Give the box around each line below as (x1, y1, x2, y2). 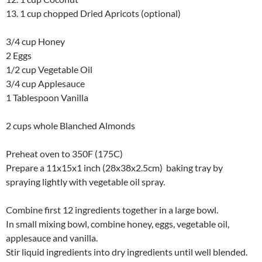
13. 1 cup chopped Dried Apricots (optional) (6, 8, 181, 19)
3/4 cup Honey (6, 36, 65, 47)
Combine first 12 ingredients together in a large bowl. (6, 204, 218, 216)
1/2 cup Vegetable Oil (6, 64, 92, 75)
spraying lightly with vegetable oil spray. (6, 176, 165, 188)
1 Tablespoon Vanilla (6, 92, 88, 104)
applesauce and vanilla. (6, 232, 98, 244)
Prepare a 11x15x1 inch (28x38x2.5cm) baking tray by (6, 162, 223, 174)
